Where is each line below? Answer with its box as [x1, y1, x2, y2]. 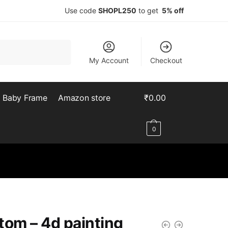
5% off [160, 6, 184, 15]
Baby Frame [3, 93, 47, 103]
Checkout [150, 56, 182, 65]
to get [136, 6, 160, 15]
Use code [65, 6, 98, 15]
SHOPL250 [98, 6, 136, 15]
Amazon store [58, 93, 110, 103]
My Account [89, 56, 129, 65]
